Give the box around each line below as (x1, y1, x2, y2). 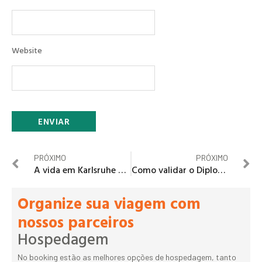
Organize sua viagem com (18, 191, 201, 215)
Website (12, 43, 42, 56)
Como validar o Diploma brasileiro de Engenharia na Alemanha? (218, 163, 225, 177)
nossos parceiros (18, 210, 134, 234)
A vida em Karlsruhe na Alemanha (118, 163, 126, 177)
